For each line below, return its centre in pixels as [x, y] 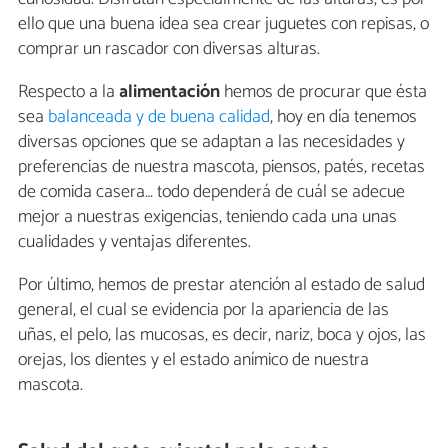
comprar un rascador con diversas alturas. [169, 48]
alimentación [169, 91]
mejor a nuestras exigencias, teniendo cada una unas [207, 216]
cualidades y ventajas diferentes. [134, 241]
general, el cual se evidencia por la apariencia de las [203, 309]
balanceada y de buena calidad [159, 116]
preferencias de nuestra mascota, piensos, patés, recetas [221, 166]
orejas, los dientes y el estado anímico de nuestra [193, 359]
